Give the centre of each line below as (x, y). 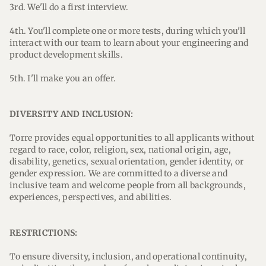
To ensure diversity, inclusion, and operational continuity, (128, 256)
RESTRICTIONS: (44, 233)
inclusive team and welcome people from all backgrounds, (128, 185)
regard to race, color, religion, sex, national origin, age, (120, 150)
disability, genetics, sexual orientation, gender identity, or (127, 161)
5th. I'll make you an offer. (63, 78)
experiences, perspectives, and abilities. (91, 197)
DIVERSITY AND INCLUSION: (72, 114)
